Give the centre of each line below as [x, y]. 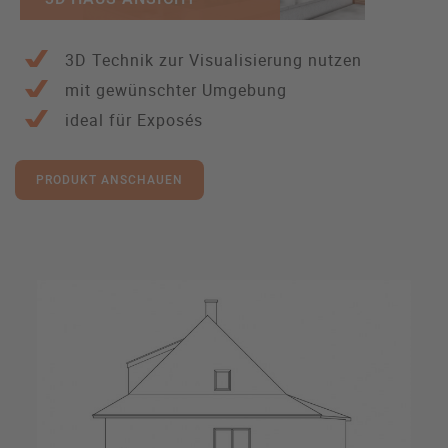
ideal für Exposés [134, 120]
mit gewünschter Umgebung [176, 90]
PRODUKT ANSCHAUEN [109, 180]
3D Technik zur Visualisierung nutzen [213, 60]
